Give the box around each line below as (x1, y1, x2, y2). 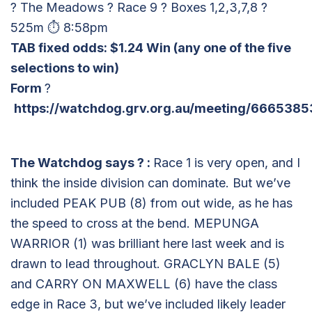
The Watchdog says (10, 155, 137, 170)
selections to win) (10, 60, 119, 75)
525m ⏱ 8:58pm (10, 19, 108, 35)
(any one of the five (173, 40, 291, 55)
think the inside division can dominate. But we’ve (10, 175, 290, 190)
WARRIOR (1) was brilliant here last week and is (10, 235, 284, 251)
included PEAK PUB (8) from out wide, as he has (10, 195, 292, 210)
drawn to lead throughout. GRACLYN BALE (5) (10, 256, 281, 271)
